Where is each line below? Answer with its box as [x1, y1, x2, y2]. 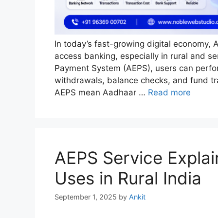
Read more [148, 87, 191, 97]
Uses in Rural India [54, 167, 201, 188]
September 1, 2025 [54, 193, 117, 201]
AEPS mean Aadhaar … [54, 87, 148, 97]
